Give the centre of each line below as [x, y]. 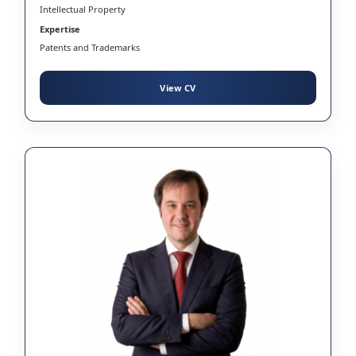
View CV [178, 87]
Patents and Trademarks [90, 47]
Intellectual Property [83, 9]
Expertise [60, 29]
